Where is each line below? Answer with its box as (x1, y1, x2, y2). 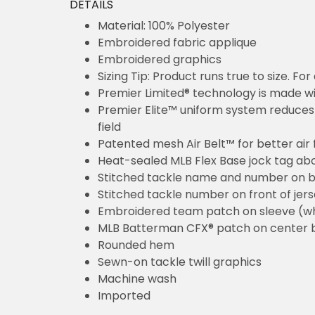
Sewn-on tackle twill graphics (98, 253, 262, 270)
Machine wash (98, 270, 176, 287)
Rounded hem (98, 236, 174, 253)
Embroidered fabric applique (98, 34, 257, 51)
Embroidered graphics (98, 51, 221, 67)
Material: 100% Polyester (98, 17, 230, 34)
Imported (98, 287, 150, 304)
